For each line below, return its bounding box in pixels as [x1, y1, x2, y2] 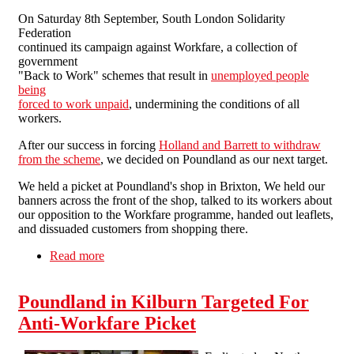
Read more [50, 249, 104, 263]
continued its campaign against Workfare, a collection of [18, 40, 297, 55]
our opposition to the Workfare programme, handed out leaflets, [18, 208, 333, 222]
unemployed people [211, 69, 309, 83]
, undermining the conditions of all [129, 97, 299, 111]
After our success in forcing [18, 138, 159, 153]
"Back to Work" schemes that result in [18, 69, 211, 83]
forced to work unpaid [18, 97, 129, 111]
